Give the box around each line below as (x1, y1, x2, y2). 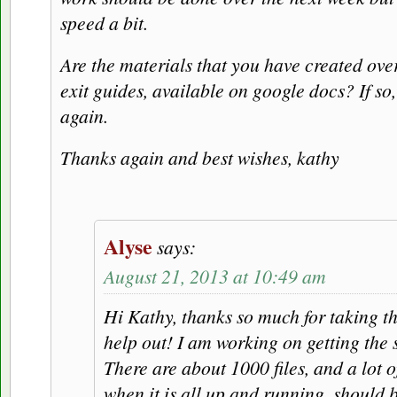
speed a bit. (60, 10, 148, 36)
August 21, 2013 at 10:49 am (104, 263, 326, 290)
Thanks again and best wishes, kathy (60, 144, 339, 171)
